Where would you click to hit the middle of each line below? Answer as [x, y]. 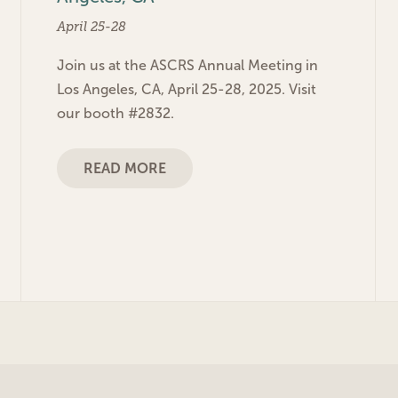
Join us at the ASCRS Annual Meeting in [187, 65]
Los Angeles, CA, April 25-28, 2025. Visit [187, 89]
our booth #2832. [115, 113]
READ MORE [125, 168]
